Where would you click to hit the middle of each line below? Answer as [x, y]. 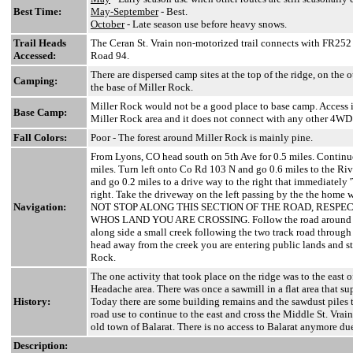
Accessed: [35, 56]
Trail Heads [40, 43]
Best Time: [37, 11]
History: [32, 301]
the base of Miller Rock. [142, 87]
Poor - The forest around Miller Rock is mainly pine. [202, 137]
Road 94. [110, 56]
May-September [124, 11]
